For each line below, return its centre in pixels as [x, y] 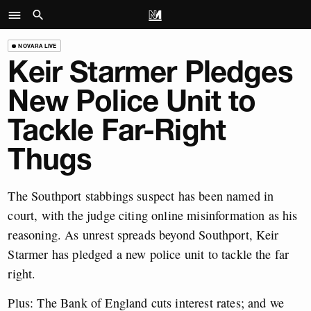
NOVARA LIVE [37, 45]
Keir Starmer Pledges [150, 72]
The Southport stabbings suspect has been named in [141, 195]
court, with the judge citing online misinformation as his [153, 215]
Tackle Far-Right [117, 130]
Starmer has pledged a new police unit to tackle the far [149, 254]
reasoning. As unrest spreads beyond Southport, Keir [143, 234]
